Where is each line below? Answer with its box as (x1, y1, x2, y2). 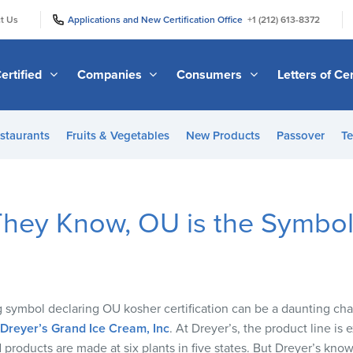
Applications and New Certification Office (68, 13, 247, 25)
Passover (276, 128, 325, 143)
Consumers (176, 66, 246, 83)
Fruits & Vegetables (65, 128, 169, 143)
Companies (76, 66, 145, 83)
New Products (185, 128, 260, 143)
